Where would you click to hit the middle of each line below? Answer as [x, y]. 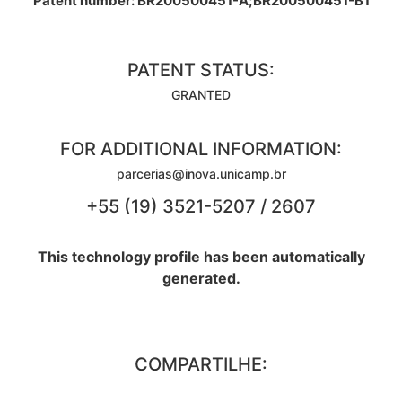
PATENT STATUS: [201, 70]
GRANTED [201, 95]
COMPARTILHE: [201, 365]
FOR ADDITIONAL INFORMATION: [201, 149]
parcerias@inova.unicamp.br [201, 174]
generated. [201, 279]
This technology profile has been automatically [201, 257]
